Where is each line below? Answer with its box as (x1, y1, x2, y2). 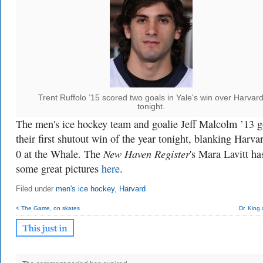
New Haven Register (103, 146, 190, 161)
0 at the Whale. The (16, 147, 103, 161)
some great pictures (16, 161, 102, 176)
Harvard (119, 185, 146, 193)
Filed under (16, 185, 56, 193)
